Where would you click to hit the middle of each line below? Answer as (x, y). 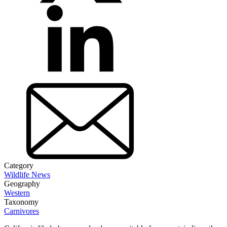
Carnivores (22, 211)
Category (19, 165)
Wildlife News (27, 174)
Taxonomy (21, 202)
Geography (22, 183)
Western (17, 193)
